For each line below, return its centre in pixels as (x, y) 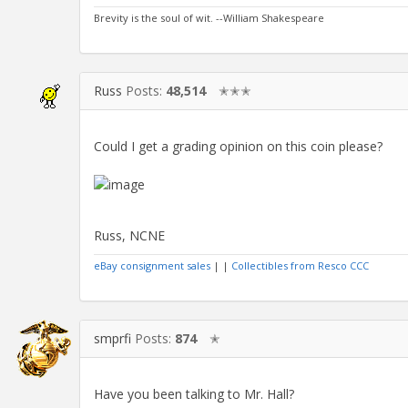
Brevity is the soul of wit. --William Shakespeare (209, 17)
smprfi (112, 338)
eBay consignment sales (152, 265)
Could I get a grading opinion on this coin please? (238, 146)
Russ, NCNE (129, 235)
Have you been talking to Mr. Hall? (194, 393)
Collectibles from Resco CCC (300, 265)
